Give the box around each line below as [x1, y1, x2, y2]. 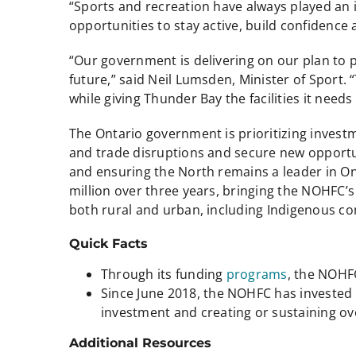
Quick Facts [68, 235, 148, 251]
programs [226, 265, 288, 283]
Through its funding [100, 265, 226, 283]
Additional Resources [68, 335, 211, 350]
